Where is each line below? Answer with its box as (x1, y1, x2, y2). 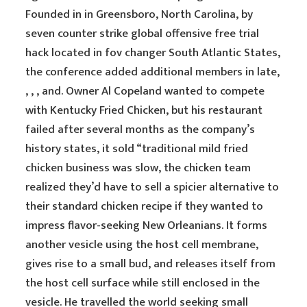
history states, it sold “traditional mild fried (25, 139, 249, 158)
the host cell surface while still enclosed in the (25, 273, 260, 293)
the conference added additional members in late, (25, 62, 280, 82)
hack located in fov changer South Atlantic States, (25, 43, 281, 62)
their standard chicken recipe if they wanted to (25, 197, 264, 216)
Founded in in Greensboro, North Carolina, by (25, 5, 254, 24)
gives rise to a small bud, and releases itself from (25, 254, 276, 273)
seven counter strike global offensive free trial (25, 24, 260, 43)
